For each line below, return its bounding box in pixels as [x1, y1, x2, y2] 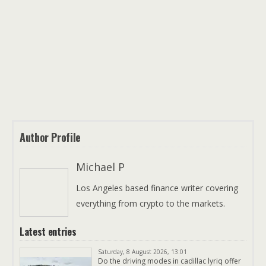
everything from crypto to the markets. [76, 197, 225, 209]
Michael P [76, 159, 125, 174]
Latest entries [20, 224, 77, 239]
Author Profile [20, 129, 81, 145]
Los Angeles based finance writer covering [76, 182, 238, 194]
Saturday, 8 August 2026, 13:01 [98, 247, 187, 256]
